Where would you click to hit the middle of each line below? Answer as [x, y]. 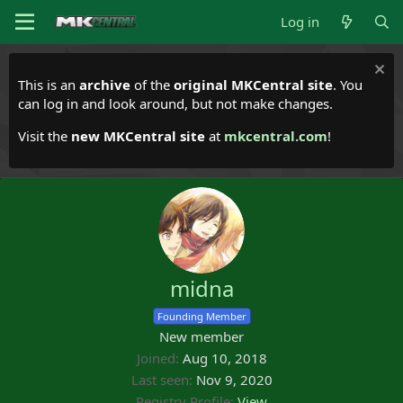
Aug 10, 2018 [224, 358]
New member [201, 336]
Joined [156, 358]
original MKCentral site [253, 85]
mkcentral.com [276, 136]
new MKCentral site [138, 136]
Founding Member [201, 316]
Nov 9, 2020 [234, 380]
